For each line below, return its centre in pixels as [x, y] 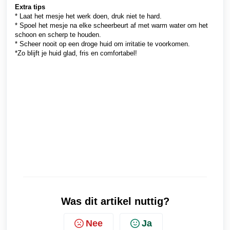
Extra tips [30, 7]
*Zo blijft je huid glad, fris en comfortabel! [76, 53]
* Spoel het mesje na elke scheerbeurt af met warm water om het [111, 25]
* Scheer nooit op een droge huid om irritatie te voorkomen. [102, 44]
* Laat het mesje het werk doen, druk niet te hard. [88, 16]
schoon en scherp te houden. [58, 35]
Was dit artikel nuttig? [115, 201]
